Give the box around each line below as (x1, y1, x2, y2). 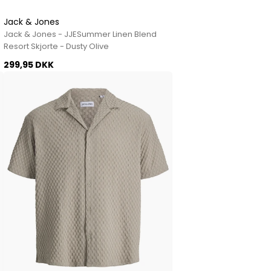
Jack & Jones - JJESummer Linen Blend (4, 28, 157, 40)
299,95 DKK (4, 58, 54, 71)
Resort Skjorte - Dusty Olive (4, 40, 109, 52)
